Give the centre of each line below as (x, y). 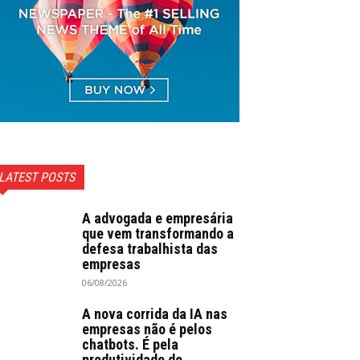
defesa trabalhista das (150, 248)
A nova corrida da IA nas (155, 313)
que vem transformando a (158, 233)
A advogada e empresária (157, 218)
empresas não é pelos (147, 329)
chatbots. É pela (130, 344)
